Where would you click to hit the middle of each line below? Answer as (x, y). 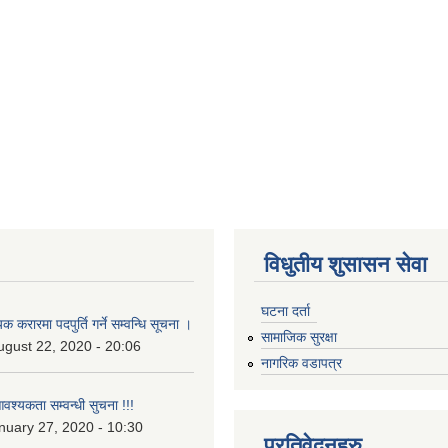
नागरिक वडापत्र (301, 362)
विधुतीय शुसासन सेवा (345, 264)
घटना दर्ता (285, 311)
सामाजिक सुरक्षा (299, 337)
